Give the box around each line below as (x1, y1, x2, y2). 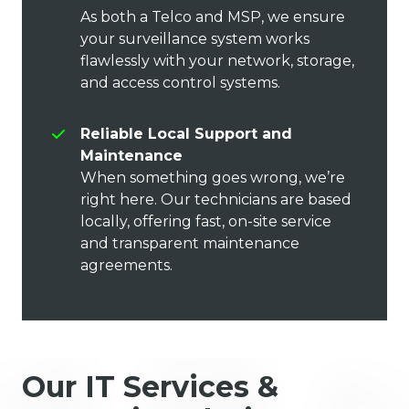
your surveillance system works (80, 30, 309, 48)
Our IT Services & (22, 368, 278, 404)
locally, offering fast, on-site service (80, 213, 331, 231)
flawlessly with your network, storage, (80, 52, 354, 70)
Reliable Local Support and (80, 125, 292, 143)
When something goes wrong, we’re (80, 169, 345, 187)
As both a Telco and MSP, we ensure (80, 8, 345, 26)
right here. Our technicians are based (80, 191, 351, 209)
